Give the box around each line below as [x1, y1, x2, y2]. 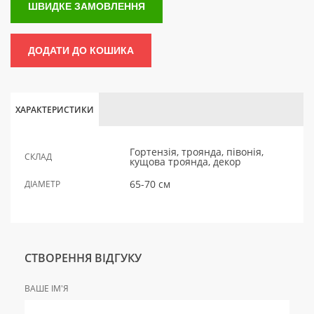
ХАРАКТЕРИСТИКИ [15, 104, 94, 116]
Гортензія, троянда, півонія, [130, 145, 264, 159]
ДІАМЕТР [25, 178, 60, 191]
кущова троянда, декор [130, 155, 241, 169]
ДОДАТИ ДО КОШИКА [28, 45, 134, 57]
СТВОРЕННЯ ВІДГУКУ [25, 250, 142, 266]
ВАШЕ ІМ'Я [25, 282, 69, 295]
